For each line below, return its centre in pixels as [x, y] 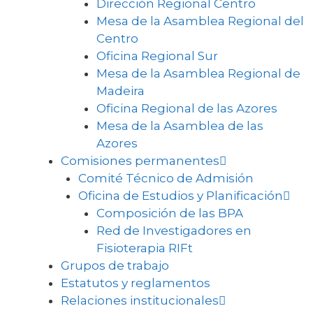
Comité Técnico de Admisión [166, 178]
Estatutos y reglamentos [135, 283]
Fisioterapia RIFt [144, 248]
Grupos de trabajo [115, 265]
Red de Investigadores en [174, 231]
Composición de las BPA [169, 213]
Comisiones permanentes [140, 161]
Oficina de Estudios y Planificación [181, 196]
